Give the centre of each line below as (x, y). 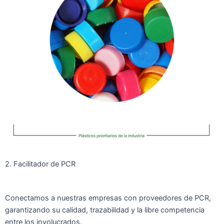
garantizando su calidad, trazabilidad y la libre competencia (105, 210)
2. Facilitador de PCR (40, 164)
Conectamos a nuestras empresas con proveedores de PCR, (108, 198)
